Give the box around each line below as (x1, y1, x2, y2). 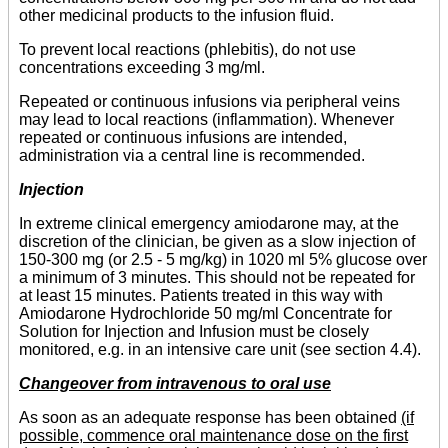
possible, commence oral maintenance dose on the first (19, 427, 408, 444)
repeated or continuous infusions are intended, (19, 129, 347, 146)
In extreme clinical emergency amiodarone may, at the (19, 215, 399, 232)
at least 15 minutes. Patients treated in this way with (19, 287, 383, 304)
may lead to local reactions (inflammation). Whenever (19, 111, 394, 128)
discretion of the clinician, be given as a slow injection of (19, 233, 415, 250)
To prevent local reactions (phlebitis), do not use (19, 41, 356, 58)
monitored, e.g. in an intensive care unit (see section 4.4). (19, 341, 421, 358)
